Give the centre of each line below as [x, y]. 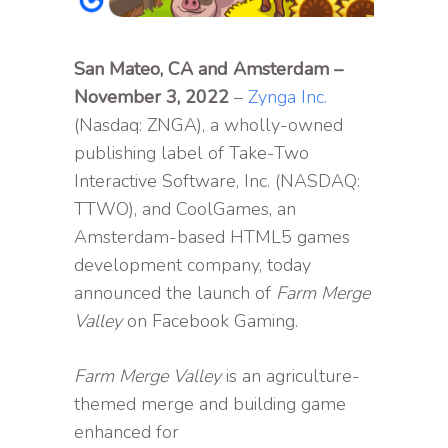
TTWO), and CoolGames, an [185, 209]
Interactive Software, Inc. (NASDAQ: [217, 181]
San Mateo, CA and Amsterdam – [208, 69]
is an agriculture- [290, 376]
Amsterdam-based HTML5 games [212, 237]
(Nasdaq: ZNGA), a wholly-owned [208, 125]
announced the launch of [175, 293]
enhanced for [126, 432]
